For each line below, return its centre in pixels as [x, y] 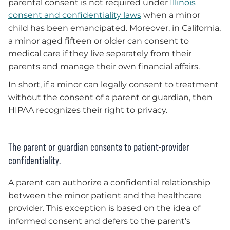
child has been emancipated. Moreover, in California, [114, 28]
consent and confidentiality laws [75, 15]
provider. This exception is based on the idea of [104, 208]
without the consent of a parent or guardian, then [110, 98]
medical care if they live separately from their [100, 53]
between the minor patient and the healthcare [105, 196]
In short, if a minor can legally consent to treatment [113, 85]
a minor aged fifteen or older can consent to [99, 41]
